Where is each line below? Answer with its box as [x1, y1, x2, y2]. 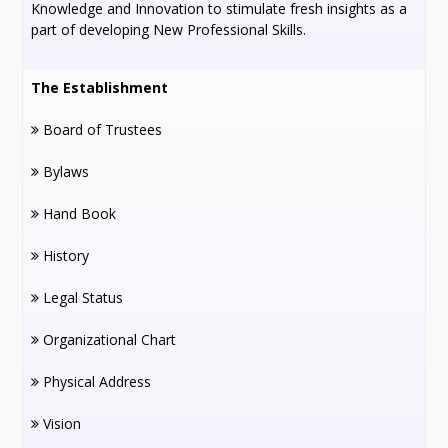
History [39, 246, 90, 265]
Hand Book [39, 204, 117, 223]
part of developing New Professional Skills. [31, 20, 307, 39]
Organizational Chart [39, 330, 177, 349]
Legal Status [39, 288, 124, 307]
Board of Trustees [39, 120, 163, 139]
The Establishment [31, 78, 169, 97]
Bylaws [39, 162, 90, 181]
